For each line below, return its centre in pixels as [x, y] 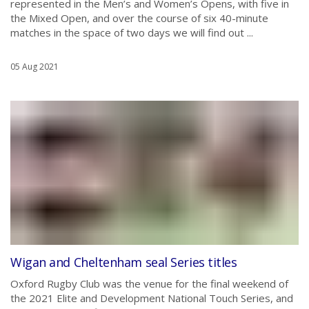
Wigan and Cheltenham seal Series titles [124, 262]
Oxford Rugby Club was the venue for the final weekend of [149, 283]
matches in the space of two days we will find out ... [132, 32]
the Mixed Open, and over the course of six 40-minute [139, 18]
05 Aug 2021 [34, 67]
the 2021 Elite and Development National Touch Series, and [152, 298]
